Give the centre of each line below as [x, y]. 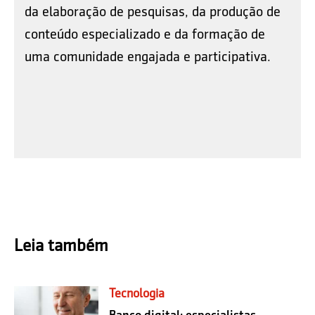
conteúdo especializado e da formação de [145, 33]
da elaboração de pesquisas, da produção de [153, 11]
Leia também [61, 245]
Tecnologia [137, 294]
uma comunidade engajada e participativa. [148, 56]
